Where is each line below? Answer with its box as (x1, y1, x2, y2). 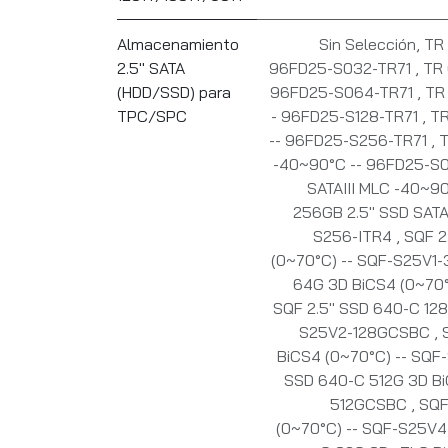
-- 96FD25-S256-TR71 (269, 130, 431, 151)
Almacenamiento (117, 34, 239, 55)
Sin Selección (319, 34, 416, 55)
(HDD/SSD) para (117, 82, 231, 103)
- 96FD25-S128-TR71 (271, 106, 422, 127)
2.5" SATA (117, 58, 185, 79)
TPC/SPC (117, 106, 187, 127)
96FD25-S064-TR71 (270, 82, 417, 103)
